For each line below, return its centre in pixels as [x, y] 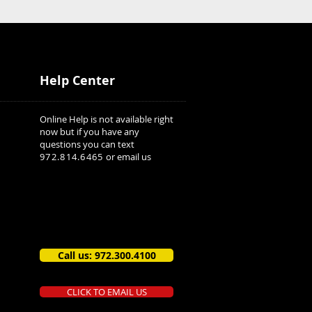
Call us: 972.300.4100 [107, 255]
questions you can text [88, 144]
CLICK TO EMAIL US [107, 292]
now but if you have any [89, 132]
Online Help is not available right [107, 119]
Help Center [77, 80]
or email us [127, 157]
